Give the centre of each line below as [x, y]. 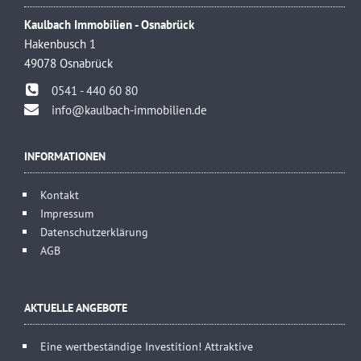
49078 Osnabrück [68, 63]
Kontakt [60, 194]
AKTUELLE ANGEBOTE [76, 307]
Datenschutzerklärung [94, 231]
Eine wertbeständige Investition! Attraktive [147, 346]
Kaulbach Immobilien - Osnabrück [109, 24]
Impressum [67, 213]
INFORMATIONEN [65, 156]
